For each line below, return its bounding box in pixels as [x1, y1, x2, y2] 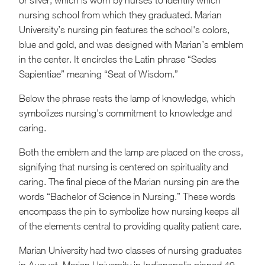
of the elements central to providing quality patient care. [19, 221, 241, 232]
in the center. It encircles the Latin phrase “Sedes [19, 54, 216, 65]
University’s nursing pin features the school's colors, [19, 24, 230, 35]
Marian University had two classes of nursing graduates [19, 245, 242, 256]
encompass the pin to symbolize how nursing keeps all [19, 206, 240, 217]
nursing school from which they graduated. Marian [19, 9, 222, 21]
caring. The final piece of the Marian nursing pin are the [19, 176, 239, 188]
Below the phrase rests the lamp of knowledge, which [19, 93, 235, 104]
